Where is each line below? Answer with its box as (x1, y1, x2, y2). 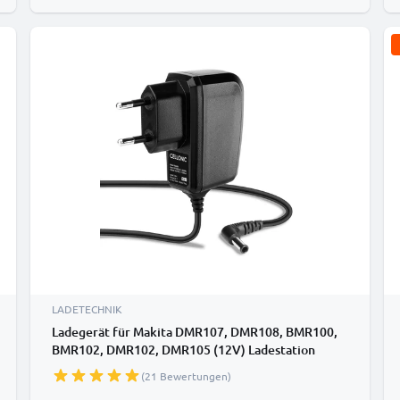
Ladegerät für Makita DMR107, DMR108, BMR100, (52, 323, 337, 340)
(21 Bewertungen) (141, 369, 231, 383)
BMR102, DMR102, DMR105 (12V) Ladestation (52, 341, 315, 358)
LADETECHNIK (52, 302, 122, 316)
